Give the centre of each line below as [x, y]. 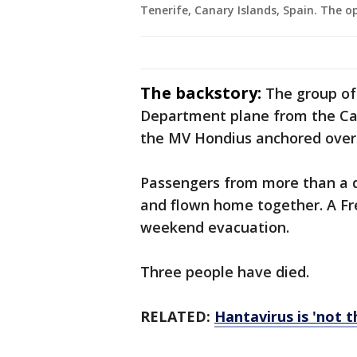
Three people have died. [227, 272]
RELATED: [177, 317]
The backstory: [201, 93]
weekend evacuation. [217, 228]
